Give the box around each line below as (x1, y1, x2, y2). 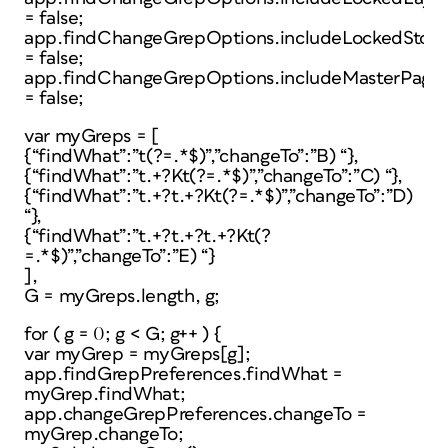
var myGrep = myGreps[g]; (24, 345, 251, 364)
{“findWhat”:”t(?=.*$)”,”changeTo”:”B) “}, (24, 147, 359, 166)
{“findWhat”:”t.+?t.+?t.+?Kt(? (24, 227, 271, 246)
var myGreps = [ (24, 127, 159, 146)
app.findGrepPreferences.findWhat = (24, 365, 343, 384)
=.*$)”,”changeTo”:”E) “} (24, 247, 216, 266)
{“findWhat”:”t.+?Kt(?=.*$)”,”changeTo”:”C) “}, (24, 167, 403, 186)
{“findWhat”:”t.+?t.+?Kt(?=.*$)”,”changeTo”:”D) (24, 187, 413, 206)
